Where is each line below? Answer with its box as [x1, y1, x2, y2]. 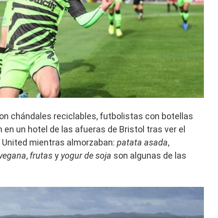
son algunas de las [111, 150, 186, 161]
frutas [30, 150, 53, 161]
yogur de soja [61, 150, 111, 161]
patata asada [117, 137, 168, 148]
